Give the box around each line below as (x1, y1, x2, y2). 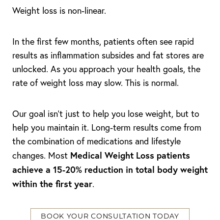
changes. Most (12, 150, 70, 161)
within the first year (12, 178, 92, 190)
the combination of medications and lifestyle (12, 136, 181, 147)
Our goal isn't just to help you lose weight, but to (12, 108, 199, 119)
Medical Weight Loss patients (70, 149, 190, 161)
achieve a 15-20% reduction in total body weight (12, 164, 208, 175)
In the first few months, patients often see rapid (12, 36, 194, 47)
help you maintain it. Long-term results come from (12, 122, 201, 133)
